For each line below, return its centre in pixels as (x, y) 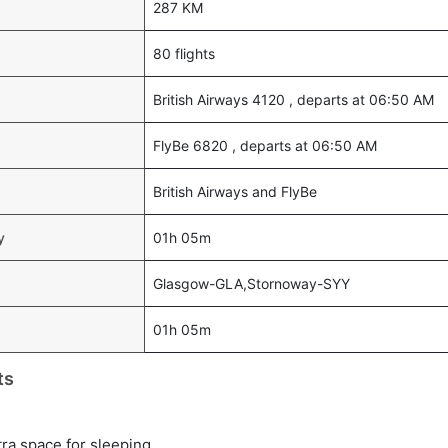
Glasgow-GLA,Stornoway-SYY (251, 283)
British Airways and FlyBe (235, 191)
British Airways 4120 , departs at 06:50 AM (293, 99)
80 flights (184, 53)
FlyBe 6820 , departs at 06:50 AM (265, 145)
